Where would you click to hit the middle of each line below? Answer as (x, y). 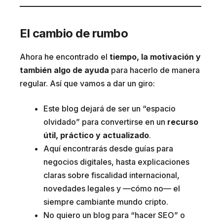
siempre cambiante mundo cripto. (106, 202)
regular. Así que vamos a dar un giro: (87, 84)
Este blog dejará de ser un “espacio (110, 109)
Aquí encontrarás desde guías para (108, 149)
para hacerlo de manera (154, 70)
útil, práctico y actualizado (96, 135)
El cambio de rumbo (74, 34)
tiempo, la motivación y (155, 57)
